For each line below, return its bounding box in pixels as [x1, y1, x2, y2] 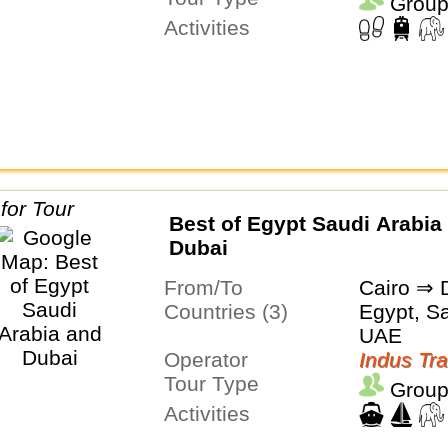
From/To [176, 276, 243, 300]
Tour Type [174, 372, 259, 396]
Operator [179, 348, 248, 372]
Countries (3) [178, 300, 288, 324]
